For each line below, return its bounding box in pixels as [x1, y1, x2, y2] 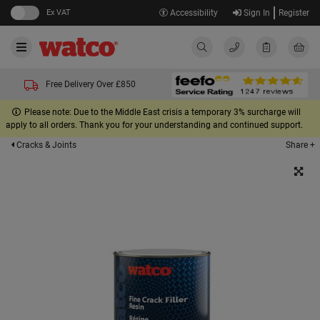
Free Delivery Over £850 [46, 79, 136, 89]
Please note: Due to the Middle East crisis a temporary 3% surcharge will [24, 107, 301, 117]
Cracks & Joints [14, 140, 76, 150]
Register [279, 8, 309, 18]
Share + [286, 139, 315, 150]
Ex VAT [46, 8, 71, 17]
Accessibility [167, 8, 218, 18]
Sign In [241, 8, 270, 18]
